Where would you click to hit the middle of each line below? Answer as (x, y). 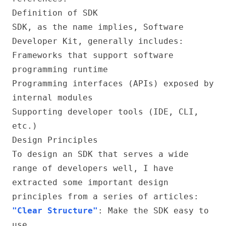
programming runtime (60, 69)
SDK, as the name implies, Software (98, 27)
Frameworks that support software (93, 55)
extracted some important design (90, 182)
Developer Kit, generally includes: (98, 41)
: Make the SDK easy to (153, 211)
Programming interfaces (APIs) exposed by (113, 83)
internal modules (52, 98)
